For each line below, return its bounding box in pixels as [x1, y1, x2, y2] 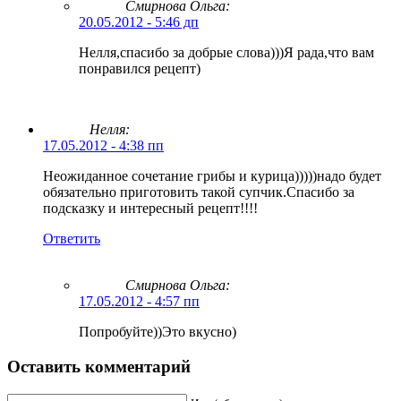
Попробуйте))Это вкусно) [79, 324, 236, 340]
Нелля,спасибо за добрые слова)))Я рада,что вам [79, 45, 374, 61]
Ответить [43, 231, 100, 247]
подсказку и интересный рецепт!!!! [43, 200, 258, 217]
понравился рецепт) [79, 61, 200, 77]
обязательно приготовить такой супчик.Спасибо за [43, 184, 354, 200]
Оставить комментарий [7, 356, 191, 376]
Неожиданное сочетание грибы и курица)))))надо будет [43, 168, 381, 184]
